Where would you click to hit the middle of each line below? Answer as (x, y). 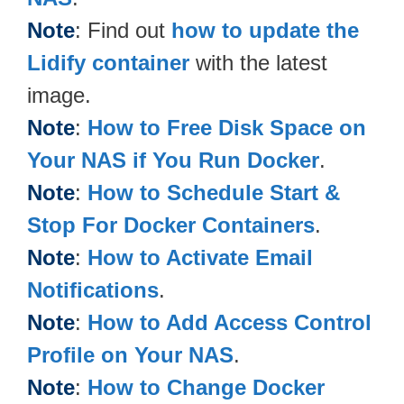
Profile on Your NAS (130, 354)
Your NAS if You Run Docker (173, 160)
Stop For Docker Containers (171, 225)
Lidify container (108, 62)
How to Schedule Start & (214, 192)
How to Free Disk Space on (227, 127)
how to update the (265, 30)
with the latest (258, 62)
